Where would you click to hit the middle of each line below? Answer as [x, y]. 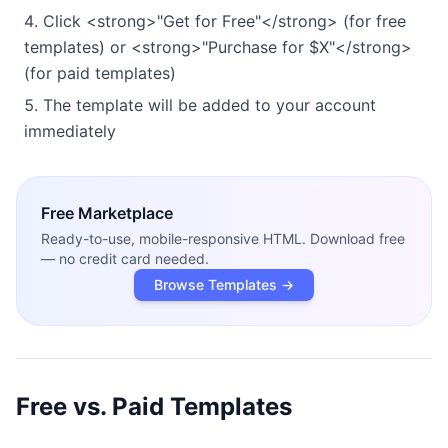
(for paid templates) [100, 73]
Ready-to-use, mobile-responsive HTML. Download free [223, 239]
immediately [70, 131]
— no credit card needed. [125, 259]
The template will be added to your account [209, 105]
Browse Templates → [224, 285]
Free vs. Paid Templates [154, 407]
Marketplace [125, 213]
